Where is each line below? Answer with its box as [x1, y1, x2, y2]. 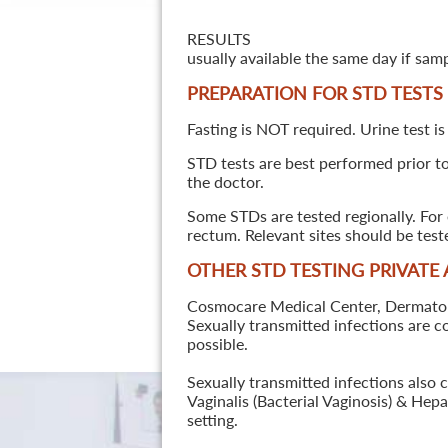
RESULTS [186, 29, 251, 48]
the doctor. [186, 172, 264, 191]
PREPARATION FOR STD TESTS [186, 82, 443, 104]
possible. [186, 334, 248, 353]
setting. [186, 410, 238, 429]
